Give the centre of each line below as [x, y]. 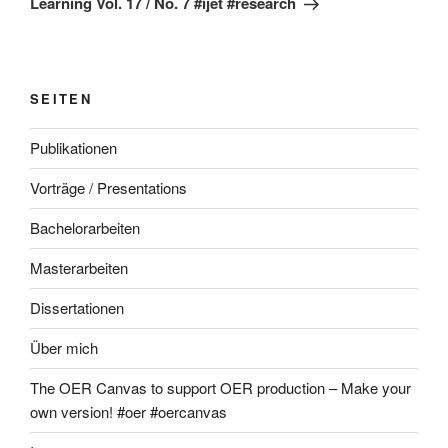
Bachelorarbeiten [85, 228]
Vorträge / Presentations [108, 188]
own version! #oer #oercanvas [128, 412]
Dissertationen [77, 308]
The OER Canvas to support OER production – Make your [220, 388]
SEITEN [61, 99]
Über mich [64, 348]
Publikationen [73, 148]
